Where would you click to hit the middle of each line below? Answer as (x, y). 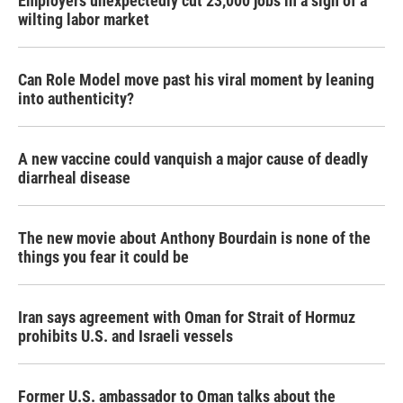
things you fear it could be (103, 256)
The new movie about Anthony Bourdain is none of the (194, 237)
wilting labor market (84, 19)
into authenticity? (76, 98)
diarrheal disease (74, 177)
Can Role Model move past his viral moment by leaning (196, 79)
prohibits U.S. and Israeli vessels (125, 336)
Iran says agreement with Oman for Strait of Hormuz (187, 317)
